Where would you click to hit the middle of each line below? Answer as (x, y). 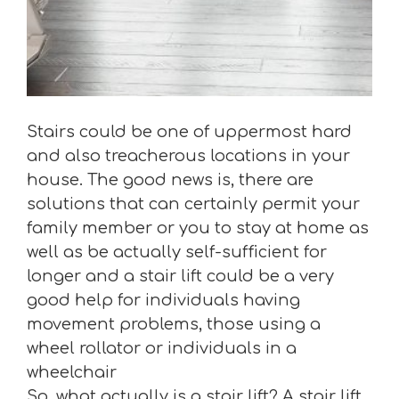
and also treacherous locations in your (188, 156)
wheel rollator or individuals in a (162, 348)
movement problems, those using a (174, 324)
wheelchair (72, 372)
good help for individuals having (163, 300)
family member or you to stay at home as (198, 228)
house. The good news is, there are (170, 180)
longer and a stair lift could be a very (180, 276)
